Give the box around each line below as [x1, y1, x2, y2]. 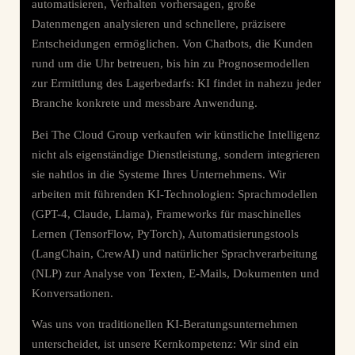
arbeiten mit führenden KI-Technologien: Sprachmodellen [32, 187, 318, 200]
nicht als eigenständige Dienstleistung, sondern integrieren [32, 147, 320, 161]
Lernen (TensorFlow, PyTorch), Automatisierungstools [32, 227, 299, 240]
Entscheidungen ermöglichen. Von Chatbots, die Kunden [32, 37, 313, 51]
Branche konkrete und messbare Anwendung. [32, 97, 258, 110]
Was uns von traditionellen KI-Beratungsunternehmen [32, 318, 298, 331]
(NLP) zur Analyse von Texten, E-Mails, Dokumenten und [32, 266, 319, 280]
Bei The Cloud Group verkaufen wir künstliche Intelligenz [32, 128, 320, 141]
